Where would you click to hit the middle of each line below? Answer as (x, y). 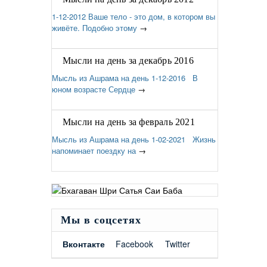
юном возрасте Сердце (94, 89)
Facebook (134, 244)
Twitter (178, 244)
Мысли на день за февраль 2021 (129, 122)
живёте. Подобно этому (94, 28)
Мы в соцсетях (101, 220)
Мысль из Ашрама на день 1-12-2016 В (125, 78)
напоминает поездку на (94, 150)
